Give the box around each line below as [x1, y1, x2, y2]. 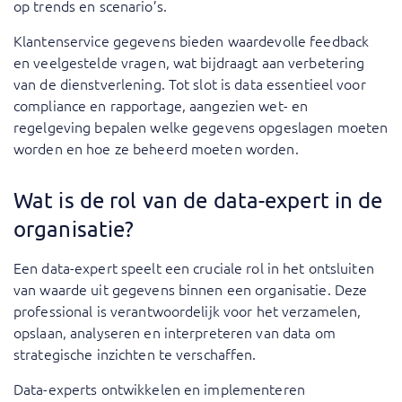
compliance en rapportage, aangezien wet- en [13, 95, 309, 116]
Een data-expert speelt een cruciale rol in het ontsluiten [13, 258, 374, 278]
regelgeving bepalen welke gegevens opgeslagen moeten [13, 117, 389, 137]
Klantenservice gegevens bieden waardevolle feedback [13, 31, 370, 51]
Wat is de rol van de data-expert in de [13, 187, 383, 214]
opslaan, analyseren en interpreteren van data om [13, 322, 336, 343]
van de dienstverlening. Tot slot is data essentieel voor [13, 74, 366, 94]
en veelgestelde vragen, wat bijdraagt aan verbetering [13, 52, 365, 73]
